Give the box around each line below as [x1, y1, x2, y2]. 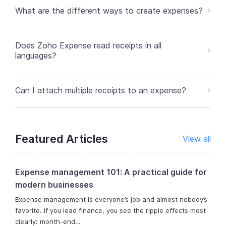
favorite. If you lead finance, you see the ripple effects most [15, 206, 206, 215]
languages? [15, 50, 56, 61]
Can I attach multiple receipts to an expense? [15, 85, 186, 96]
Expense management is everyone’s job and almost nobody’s [15, 195, 207, 204]
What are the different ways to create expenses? [15, 6, 203, 16]
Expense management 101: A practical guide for [15, 167, 207, 178]
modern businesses [15, 180, 93, 190]
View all [183, 134, 211, 144]
